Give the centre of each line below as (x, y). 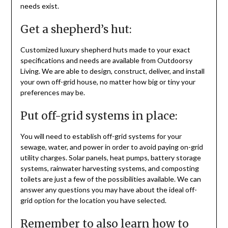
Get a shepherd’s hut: (76, 30)
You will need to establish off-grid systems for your (101, 136)
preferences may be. (52, 93)
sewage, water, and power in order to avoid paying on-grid (111, 147)
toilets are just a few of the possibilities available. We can (110, 179)
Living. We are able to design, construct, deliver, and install (112, 71)
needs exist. (39, 6)
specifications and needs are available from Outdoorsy (106, 61)
